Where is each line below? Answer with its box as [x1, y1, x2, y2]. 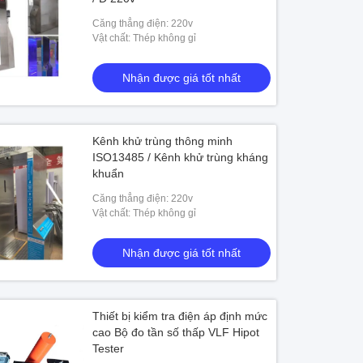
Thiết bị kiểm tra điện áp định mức [92, 310, 268, 322]
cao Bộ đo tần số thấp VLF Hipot [92, 326, 260, 339]
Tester [92, 342, 125, 355]
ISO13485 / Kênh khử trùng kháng [92, 151, 269, 164]
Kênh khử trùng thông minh [92, 135, 233, 147]
